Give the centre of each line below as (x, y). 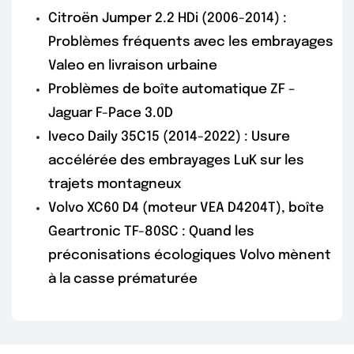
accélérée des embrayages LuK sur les (176, 160)
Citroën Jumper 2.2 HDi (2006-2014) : (168, 18)
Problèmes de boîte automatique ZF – (172, 89)
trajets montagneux (115, 184)
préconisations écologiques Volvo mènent (190, 255)
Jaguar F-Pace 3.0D (111, 113)
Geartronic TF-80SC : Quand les (151, 232)
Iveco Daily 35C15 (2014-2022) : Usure (169, 137)
